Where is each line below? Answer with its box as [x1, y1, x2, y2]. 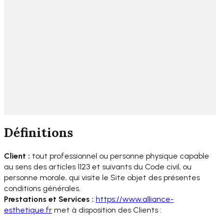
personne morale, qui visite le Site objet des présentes [4, 172, 200, 182]
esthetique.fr [4, 205, 52, 215]
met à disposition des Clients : [52, 205, 162, 215]
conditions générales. [4, 183, 81, 193]
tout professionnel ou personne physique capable [30, 151, 209, 161]
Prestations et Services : [4, 194, 94, 204]
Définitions [4, 124, 73, 141]
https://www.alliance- [96, 194, 174, 204]
